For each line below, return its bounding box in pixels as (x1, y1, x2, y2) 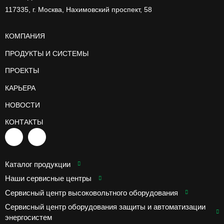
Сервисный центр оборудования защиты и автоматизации (5, 202, 205, 211)
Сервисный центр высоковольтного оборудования (5, 188, 178, 197)
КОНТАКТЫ (5, 118, 43, 126)
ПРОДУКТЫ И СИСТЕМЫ (5, 49, 88, 57)
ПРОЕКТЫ (5, 66, 39, 75)
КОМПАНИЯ (5, 32, 45, 40)
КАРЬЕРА (5, 83, 35, 92)
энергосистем (5, 212, 52, 221)
